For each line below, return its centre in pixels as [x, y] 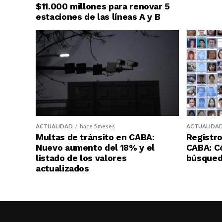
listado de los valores [81, 158]
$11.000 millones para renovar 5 [103, 7]
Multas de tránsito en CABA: [95, 138]
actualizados [62, 169]
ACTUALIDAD [54, 126]
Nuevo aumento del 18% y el [95, 148]
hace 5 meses [97, 126]
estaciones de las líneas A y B [98, 17]
